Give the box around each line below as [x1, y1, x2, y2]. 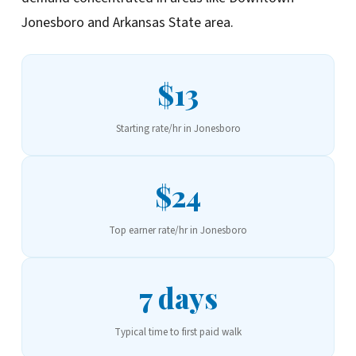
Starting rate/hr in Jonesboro [115, 121, 241, 136]
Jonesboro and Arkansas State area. [21, 12, 234, 33]
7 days [138, 278, 218, 316]
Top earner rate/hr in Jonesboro [109, 222, 247, 238]
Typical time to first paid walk [114, 324, 242, 339]
